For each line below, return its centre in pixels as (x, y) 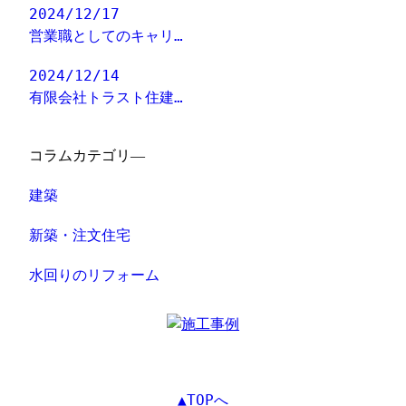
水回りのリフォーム (95, 275)
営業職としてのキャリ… (106, 36)
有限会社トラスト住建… (106, 98)
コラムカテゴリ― (87, 156)
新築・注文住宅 (80, 236)
